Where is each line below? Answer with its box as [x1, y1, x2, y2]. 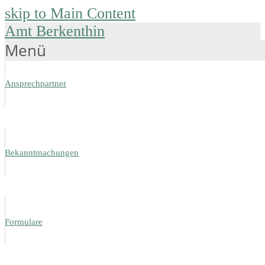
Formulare [5, 217, 43, 227]
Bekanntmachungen [5, 148, 79, 157]
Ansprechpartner [5, 79, 66, 88]
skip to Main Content [5, 5, 135, 22]
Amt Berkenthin [5, 22, 105, 40]
